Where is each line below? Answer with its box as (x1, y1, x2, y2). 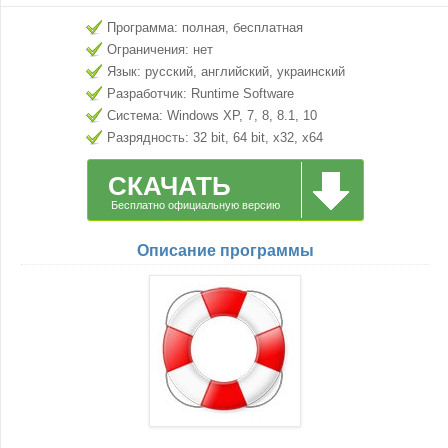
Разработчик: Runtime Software (107, 86, 294, 101)
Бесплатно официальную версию (110, 199, 280, 211)
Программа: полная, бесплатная (107, 20, 303, 35)
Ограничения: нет (107, 42, 213, 57)
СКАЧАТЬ (107, 171, 231, 201)
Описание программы (136, 242, 314, 259)
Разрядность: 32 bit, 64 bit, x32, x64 (107, 130, 323, 145)
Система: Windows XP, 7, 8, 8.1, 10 (107, 108, 317, 123)
